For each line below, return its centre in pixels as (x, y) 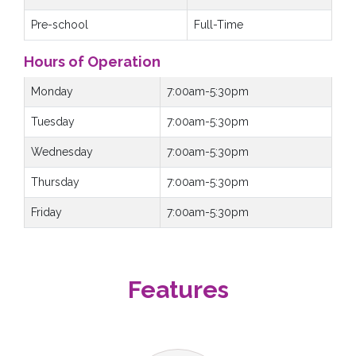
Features (178, 290)
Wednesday (62, 152)
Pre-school (60, 25)
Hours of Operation (92, 62)
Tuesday (53, 122)
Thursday (55, 182)
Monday (52, 92)
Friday (46, 213)
